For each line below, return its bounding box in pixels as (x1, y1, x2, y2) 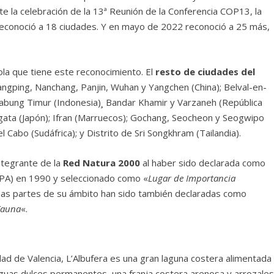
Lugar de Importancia (148, 172, 236, 185)
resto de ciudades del (155, 65, 256, 78)
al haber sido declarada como (140, 157, 266, 169)
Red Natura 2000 (63, 157, 141, 169)
